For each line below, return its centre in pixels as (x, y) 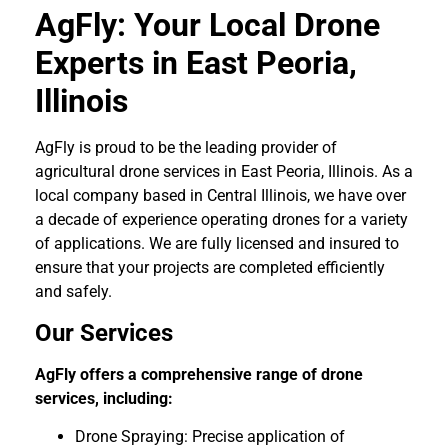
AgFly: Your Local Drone (207, 25)
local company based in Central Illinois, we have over (220, 196)
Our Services (104, 332)
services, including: (104, 398)
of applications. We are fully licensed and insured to (217, 244)
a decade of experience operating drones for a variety (221, 220)
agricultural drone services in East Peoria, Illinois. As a (224, 172)
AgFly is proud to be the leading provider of (186, 148)
